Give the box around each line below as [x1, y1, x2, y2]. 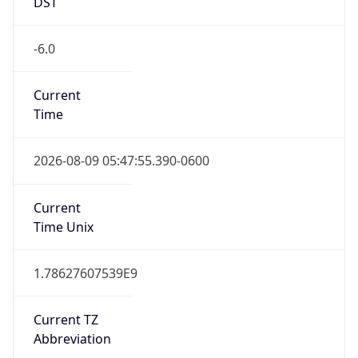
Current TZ [33, 311, 98, 329]
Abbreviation [33, 330, 111, 348]
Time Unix [33, 217, 93, 236]
